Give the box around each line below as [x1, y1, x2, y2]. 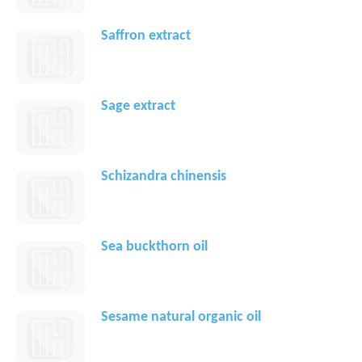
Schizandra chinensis [101, 169, 226, 185]
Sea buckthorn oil [101, 239, 208, 255]
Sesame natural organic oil [101, 309, 261, 326]
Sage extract [101, 99, 175, 115]
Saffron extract [101, 28, 191, 44]
